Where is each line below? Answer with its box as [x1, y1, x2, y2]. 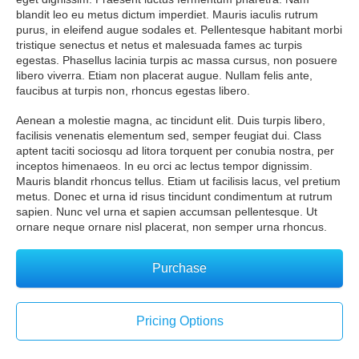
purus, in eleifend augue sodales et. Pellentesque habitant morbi [16, 23, 342, 37]
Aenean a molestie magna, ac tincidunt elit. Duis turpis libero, [16, 114, 325, 127]
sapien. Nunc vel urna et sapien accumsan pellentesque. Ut [16, 205, 317, 219]
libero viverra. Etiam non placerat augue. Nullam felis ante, [16, 69, 313, 83]
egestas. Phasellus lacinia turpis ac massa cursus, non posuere [16, 54, 337, 67]
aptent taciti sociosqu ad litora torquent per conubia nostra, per [16, 144, 334, 158]
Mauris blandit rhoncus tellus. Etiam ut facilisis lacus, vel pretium [16, 175, 341, 188]
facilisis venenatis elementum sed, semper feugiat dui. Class [16, 129, 321, 143]
